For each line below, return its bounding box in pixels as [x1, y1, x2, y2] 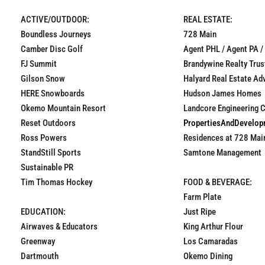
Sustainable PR [21, 161, 73, 173]
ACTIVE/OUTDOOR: [21, 14, 89, 25]
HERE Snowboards [21, 88, 85, 99]
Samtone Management [183, 147, 261, 158]
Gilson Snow [21, 73, 65, 84]
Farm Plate [183, 191, 221, 202]
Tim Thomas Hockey [21, 176, 92, 188]
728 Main [183, 28, 216, 40]
